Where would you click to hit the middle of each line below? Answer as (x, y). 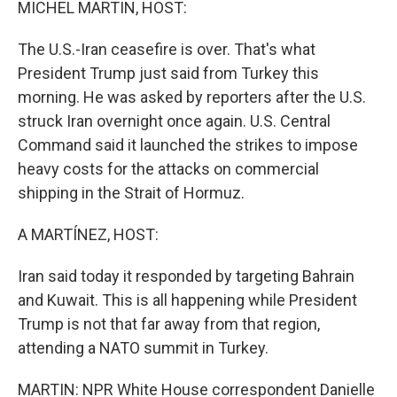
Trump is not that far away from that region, (169, 324)
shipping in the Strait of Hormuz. (131, 193)
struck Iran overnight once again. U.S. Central (174, 121)
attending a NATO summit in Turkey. (143, 348)
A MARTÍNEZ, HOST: (88, 234)
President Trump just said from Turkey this (168, 73)
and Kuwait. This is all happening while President (187, 300)
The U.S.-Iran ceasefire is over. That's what (167, 49)
